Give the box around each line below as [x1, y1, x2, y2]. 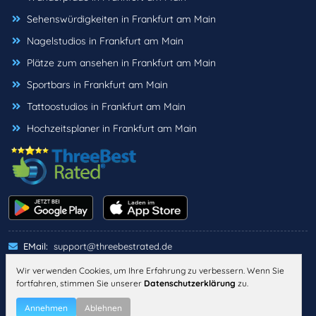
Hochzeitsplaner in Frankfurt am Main [27, 122, 197, 135]
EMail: [20, 240, 48, 252]
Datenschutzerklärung [144, 278, 236, 288]
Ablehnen [85, 303, 122, 313]
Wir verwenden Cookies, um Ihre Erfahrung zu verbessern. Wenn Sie [16, 265, 284, 276]
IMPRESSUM [8, 285, 64, 293]
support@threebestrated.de [54, 240, 172, 252]
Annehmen [25, 303, 68, 313]
